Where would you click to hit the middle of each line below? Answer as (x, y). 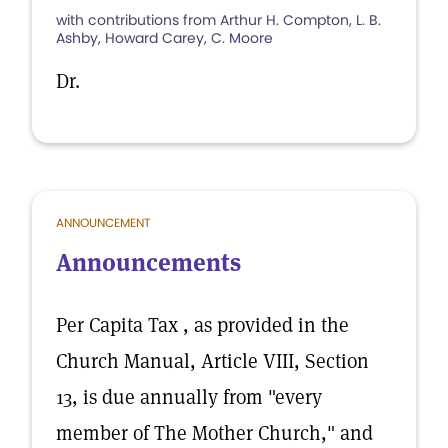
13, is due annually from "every (189, 397)
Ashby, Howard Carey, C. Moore (164, 38)
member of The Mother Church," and (214, 433)
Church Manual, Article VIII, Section (212, 361)
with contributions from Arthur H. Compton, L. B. (218, 20)
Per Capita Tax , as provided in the (202, 325)
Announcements (148, 262)
